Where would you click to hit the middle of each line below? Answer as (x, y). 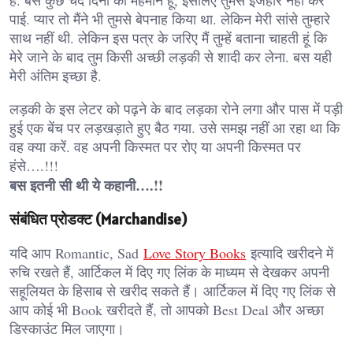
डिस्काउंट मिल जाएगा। (67, 329)
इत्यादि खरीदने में (290, 253)
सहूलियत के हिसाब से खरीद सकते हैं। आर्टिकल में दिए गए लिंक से (173, 291)
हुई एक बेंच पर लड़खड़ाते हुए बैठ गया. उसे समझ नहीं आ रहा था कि (175, 127)
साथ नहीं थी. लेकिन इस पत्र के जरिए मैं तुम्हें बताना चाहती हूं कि (168, 37)
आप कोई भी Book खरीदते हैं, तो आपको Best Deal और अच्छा (167, 310)
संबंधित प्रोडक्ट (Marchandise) (98, 219)
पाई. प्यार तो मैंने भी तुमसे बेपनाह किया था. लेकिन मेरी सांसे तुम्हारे (170, 19)
